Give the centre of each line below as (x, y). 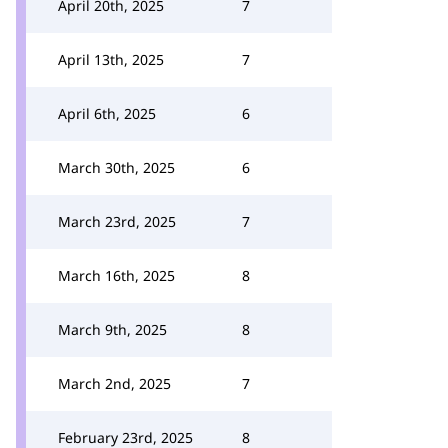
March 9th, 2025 (112, 329)
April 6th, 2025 (107, 113)
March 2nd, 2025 (114, 383)
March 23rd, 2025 (117, 221)
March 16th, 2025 (116, 275)
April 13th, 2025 (111, 59)
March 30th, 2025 (116, 167)
